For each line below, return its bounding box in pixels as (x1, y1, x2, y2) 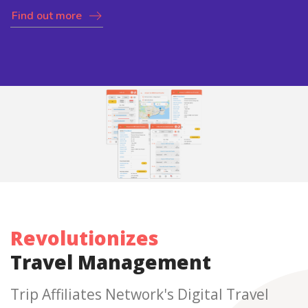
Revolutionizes (10, 225, 159, 251)
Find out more (12, 8, 82, 23)
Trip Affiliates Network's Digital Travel (10, 285, 269, 304)
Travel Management (10, 249, 211, 275)
